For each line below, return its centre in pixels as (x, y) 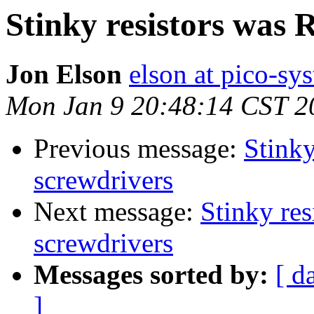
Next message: (117, 212)
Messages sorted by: (151, 275)
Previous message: (139, 149)
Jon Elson (64, 74)
